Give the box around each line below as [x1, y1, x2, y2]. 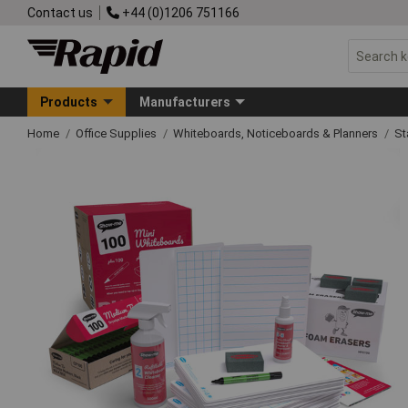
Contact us [27, 5, 93, 20]
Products [40, 94, 98, 109]
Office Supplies [76, 126, 159, 140]
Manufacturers [138, 94, 230, 109]
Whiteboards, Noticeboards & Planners [173, 126, 381, 140]
